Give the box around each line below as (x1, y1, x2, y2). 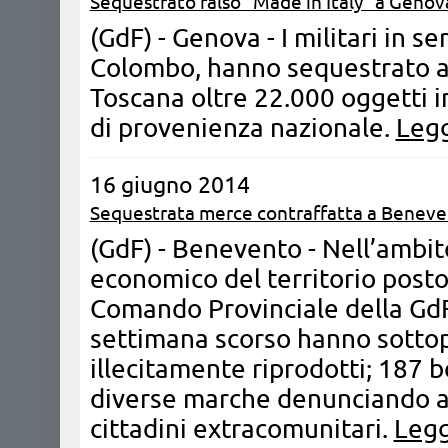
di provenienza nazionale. (89, 113, 396, 142)
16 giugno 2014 (89, 172, 250, 197)
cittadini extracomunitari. (89, 414, 394, 443)
